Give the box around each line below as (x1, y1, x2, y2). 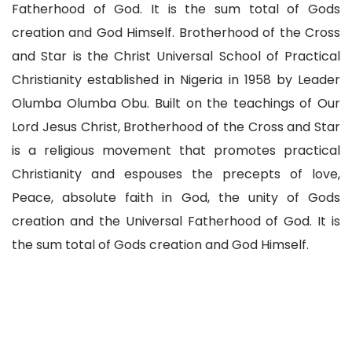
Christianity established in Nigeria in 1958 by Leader (12, 71, 340, 89)
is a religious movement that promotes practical (12, 141, 340, 159)
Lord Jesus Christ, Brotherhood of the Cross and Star (12, 118, 340, 136)
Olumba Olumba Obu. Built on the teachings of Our (12, 94, 340, 112)
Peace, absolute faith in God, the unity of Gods (12, 189, 340, 207)
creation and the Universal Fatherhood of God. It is (12, 212, 340, 230)
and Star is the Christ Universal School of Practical (12, 47, 340, 65)
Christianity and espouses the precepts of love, (12, 165, 340, 183)
